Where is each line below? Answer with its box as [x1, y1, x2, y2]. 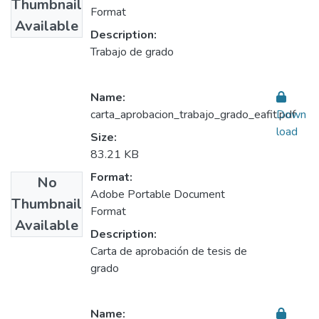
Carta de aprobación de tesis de [90, 244, 247, 260]
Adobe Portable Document [90, 187, 225, 203]
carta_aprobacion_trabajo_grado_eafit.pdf [90, 107, 296, 123]
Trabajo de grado [90, 44, 174, 61]
